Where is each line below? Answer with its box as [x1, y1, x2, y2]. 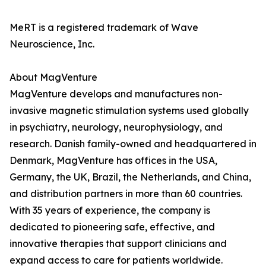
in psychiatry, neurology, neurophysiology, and [9, 121, 223, 133]
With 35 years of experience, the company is [9, 204, 210, 216]
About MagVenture [9, 71, 97, 83]
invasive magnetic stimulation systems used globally [9, 104, 249, 116]
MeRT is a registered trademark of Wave [9, 21, 198, 33]
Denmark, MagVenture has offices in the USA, [9, 154, 217, 166]
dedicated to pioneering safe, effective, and [9, 221, 215, 233]
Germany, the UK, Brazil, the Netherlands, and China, [9, 171, 251, 183]
